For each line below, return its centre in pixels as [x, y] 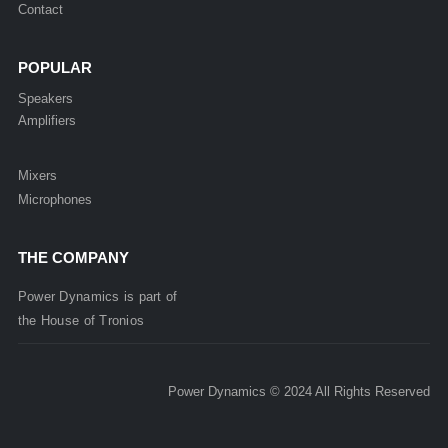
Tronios [122, 320]
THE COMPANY [73, 257]
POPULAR [54, 67]
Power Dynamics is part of [97, 296]
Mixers [37, 175]
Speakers [45, 98]
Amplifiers [46, 120]
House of [70, 320]
